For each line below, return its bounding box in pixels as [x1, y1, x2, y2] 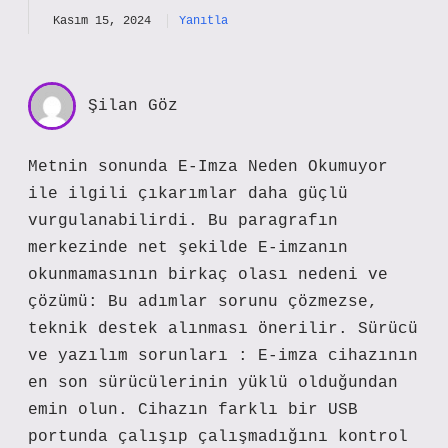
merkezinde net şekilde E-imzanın [28, 239, 348, 257]
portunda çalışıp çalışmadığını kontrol [28, 428, 408, 446]
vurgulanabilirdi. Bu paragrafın [28, 212, 338, 230]
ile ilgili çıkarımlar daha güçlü [28, 185, 348, 203]
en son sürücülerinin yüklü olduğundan [28, 374, 398, 392]
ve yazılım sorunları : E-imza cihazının [28, 347, 418, 365]
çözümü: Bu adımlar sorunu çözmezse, [28, 293, 378, 311]
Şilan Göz [88, 97, 178, 115]
